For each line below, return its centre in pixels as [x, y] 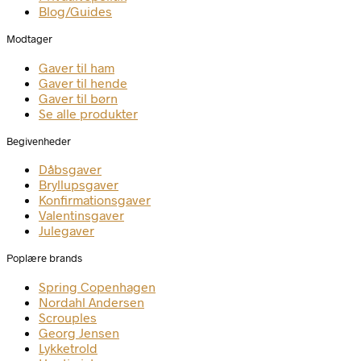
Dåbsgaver [70, 169]
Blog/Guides [75, 11]
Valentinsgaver [81, 215]
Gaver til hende [83, 82]
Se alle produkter [88, 113]
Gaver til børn [78, 98]
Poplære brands [44, 258]
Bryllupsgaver [79, 185]
